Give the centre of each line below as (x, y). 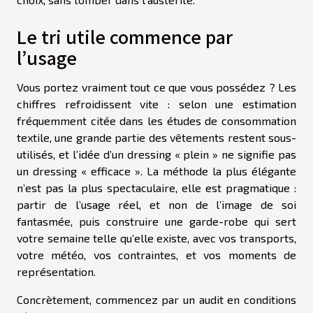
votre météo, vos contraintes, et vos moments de (156, 255)
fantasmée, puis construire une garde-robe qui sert (156, 221)
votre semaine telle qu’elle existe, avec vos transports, (156, 238)
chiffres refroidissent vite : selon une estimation (156, 104)
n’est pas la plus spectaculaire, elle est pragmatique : (156, 188)
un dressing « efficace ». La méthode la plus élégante (156, 171)
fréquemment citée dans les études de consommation (156, 121)
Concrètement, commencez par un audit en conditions (156, 300)
